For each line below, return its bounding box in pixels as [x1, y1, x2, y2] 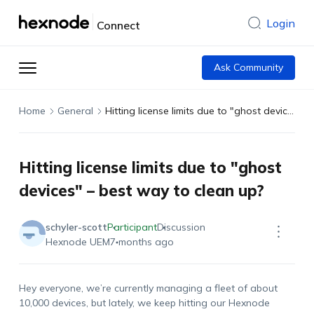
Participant [107, 221, 157, 233]
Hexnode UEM [45, 235, 110, 248]
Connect [96, 18, 140, 32]
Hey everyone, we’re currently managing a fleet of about [18, 282, 278, 294]
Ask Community [214, 61, 284, 74]
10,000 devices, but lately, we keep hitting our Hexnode [18, 296, 270, 309]
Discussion [156, 221, 205, 233]
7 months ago [109, 235, 174, 248]
